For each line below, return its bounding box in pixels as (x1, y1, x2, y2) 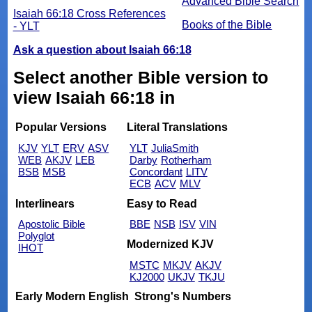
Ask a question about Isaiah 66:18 (13, 43, 192, 56)
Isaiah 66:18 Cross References (13, 7, 166, 19)
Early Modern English (15, 290, 130, 302)
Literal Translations (126, 121, 228, 134)
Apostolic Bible (18, 218, 86, 231)
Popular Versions (15, 121, 107, 134)
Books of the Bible (182, 18, 272, 31)
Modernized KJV (126, 237, 214, 250)
